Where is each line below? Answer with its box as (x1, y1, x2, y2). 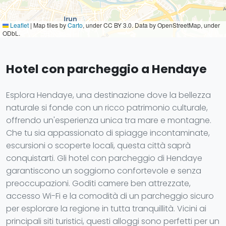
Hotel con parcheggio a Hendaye (6, 61, 207, 77)
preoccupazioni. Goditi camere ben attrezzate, (6, 178, 191, 189)
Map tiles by (32, 21, 68, 29)
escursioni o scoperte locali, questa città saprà (6, 140, 191, 151)
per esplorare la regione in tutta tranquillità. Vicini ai (6, 203, 206, 214)
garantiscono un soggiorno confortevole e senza (6, 165, 201, 177)
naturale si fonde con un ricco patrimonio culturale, (6, 102, 208, 114)
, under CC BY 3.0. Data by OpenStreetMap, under (83, 21, 220, 29)
